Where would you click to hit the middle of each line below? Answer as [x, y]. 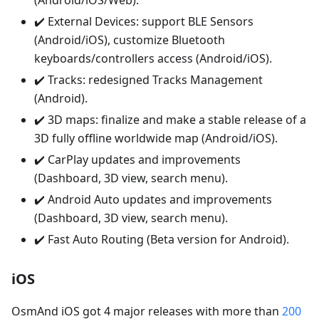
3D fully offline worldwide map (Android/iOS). [156, 138]
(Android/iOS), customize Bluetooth [130, 40]
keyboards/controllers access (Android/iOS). [153, 59]
